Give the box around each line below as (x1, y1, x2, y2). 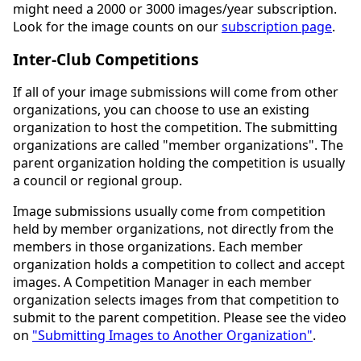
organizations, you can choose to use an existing (13, 100, 309, 118)
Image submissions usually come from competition (13, 201, 326, 220)
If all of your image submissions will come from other (13, 82, 338, 101)
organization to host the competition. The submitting (13, 118, 338, 136)
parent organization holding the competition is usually (13, 153, 345, 172)
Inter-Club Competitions (13, 48, 199, 70)
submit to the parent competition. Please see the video (13, 308, 346, 326)
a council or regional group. (13, 171, 182, 189)
